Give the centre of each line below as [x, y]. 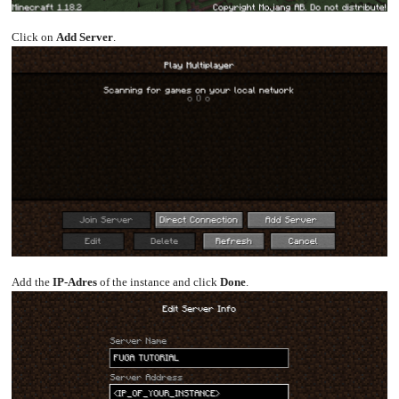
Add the [32, 283]
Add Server [84, 38]
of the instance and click [158, 283]
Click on [33, 38]
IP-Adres [74, 283]
